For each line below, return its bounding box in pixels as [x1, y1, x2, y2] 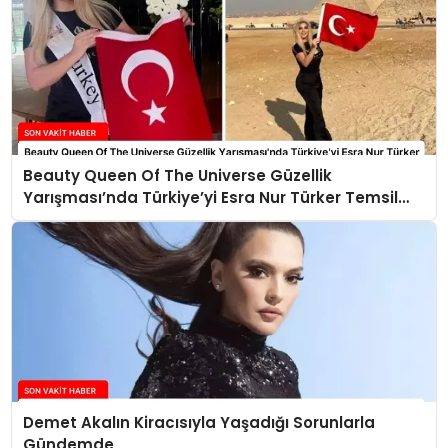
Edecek [22, 209, 81, 231]
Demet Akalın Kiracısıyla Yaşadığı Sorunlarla [22, 412, 375, 434]
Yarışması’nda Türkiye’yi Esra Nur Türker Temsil [22, 187, 398, 209]
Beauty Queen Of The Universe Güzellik [22, 165, 332, 187]
